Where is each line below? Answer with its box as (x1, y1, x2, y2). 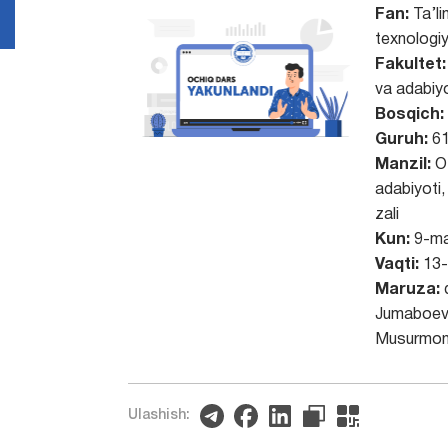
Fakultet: (374, 58, 446, 72)
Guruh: (374, 133, 428, 147)
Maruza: (374, 283, 440, 297)
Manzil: (374, 158, 431, 172)
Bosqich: (374, 108, 444, 122)
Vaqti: (374, 258, 419, 272)
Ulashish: (128, 409, 191, 422)
